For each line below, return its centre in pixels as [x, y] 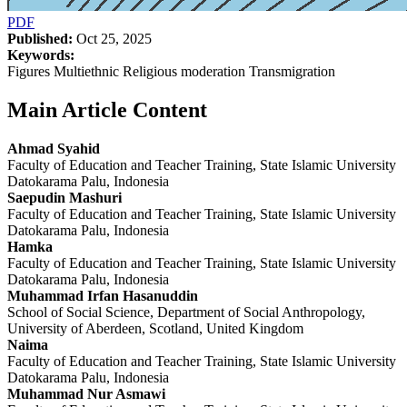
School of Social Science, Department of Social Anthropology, [186, 312]
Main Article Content [107, 109]
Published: [40, 38]
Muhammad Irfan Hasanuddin [103, 295]
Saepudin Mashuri [65, 197]
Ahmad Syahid [54, 148]
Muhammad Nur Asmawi [86, 393]
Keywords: [41, 55]
